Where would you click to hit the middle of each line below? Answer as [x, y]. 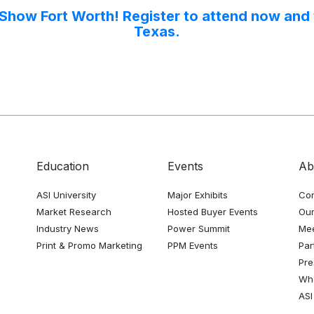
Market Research [74, 212]
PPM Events [192, 245]
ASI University [67, 195]
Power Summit [198, 228]
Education [63, 166]
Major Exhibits [197, 195]
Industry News [68, 228]
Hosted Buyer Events [212, 212]
